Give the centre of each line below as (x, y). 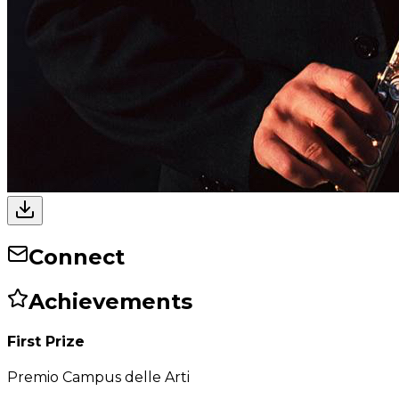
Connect (77, 256)
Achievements (110, 301)
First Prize (46, 341)
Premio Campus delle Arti (98, 378)
